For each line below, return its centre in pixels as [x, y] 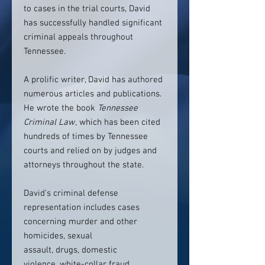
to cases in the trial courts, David [87, 9]
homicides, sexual [58, 236]
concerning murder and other [80, 222]
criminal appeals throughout [78, 37]
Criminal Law [49, 122]
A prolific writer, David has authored [93, 80]
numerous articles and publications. [93, 94]
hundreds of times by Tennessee [86, 137]
